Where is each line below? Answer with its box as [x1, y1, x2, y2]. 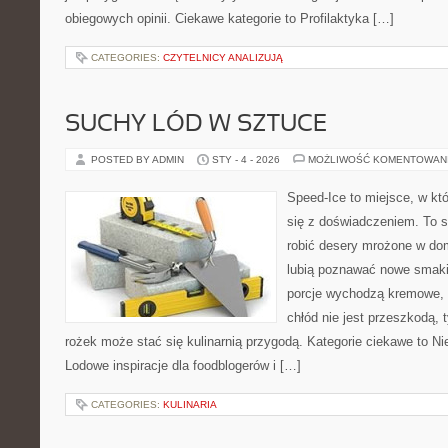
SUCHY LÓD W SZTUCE [65, 114, 327, 136]
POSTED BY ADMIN [91, 154, 187, 165]
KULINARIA [163, 399, 217, 410]
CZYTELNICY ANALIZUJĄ [163, 52, 283, 63]
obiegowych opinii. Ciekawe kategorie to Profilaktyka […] [65, 11, 394, 26]
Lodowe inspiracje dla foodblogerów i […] [65, 358, 301, 373]
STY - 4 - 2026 [212, 154, 280, 165]
